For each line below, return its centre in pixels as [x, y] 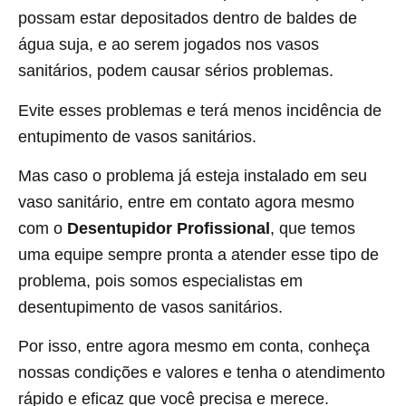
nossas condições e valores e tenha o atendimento [202, 373]
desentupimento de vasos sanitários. [150, 307]
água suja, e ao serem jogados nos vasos [169, 45]
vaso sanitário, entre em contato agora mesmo [186, 202]
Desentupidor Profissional [169, 228]
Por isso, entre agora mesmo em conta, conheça [194, 347]
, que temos [313, 228]
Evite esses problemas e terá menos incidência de [200, 110]
